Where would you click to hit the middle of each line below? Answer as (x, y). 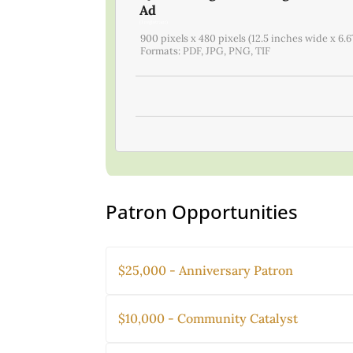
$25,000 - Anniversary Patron (206, 271)
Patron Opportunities (202, 211)
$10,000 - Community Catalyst (208, 319)
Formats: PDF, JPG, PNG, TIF (206, 50)
